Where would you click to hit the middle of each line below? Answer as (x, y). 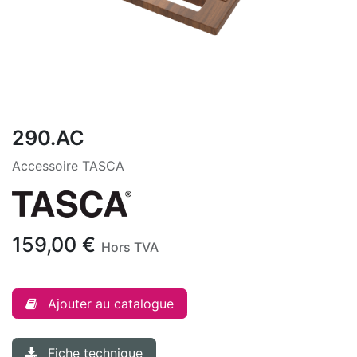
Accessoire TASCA (68, 166)
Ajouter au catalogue (111, 304)
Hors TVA (130, 247)
